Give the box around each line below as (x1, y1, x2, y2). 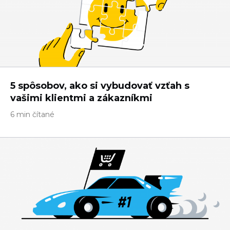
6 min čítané (10, 110, 54, 119)
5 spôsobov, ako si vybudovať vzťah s (10, 80, 189, 91)
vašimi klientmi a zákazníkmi (10, 92, 152, 104)
